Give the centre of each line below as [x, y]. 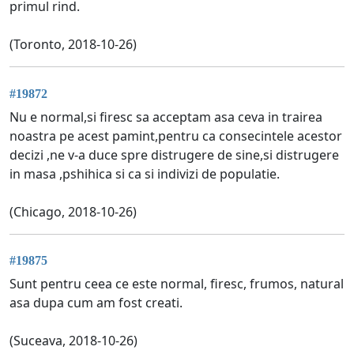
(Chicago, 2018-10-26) [73, 211]
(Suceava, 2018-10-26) [73, 341]
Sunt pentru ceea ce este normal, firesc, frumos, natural [177, 284]
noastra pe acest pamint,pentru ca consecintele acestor [176, 136]
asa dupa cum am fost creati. [96, 303]
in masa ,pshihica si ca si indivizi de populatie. [145, 173]
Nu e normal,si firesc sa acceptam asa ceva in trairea [166, 117]
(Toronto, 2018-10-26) [73, 45]
